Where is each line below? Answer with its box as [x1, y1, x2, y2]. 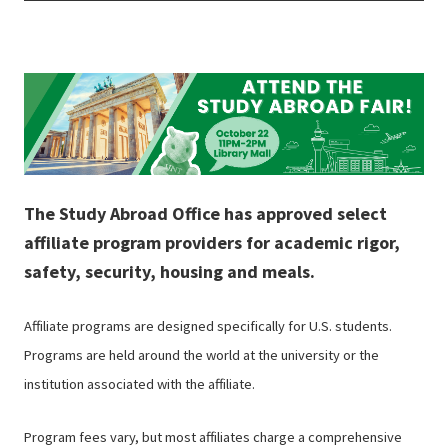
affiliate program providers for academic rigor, [24, 230, 400, 254]
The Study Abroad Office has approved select [24, 201, 387, 225]
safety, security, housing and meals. [24, 259, 315, 283]
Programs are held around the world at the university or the [24, 345, 379, 364]
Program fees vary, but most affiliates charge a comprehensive [24, 427, 402, 446]
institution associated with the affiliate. [24, 374, 255, 393]
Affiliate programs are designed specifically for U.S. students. [24, 316, 392, 335]
